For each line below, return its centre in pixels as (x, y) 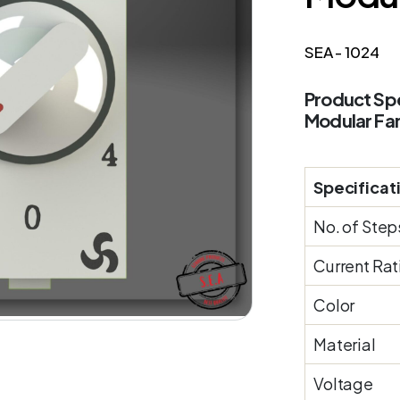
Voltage (343, 383)
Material (345, 344)
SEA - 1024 (342, 52)
